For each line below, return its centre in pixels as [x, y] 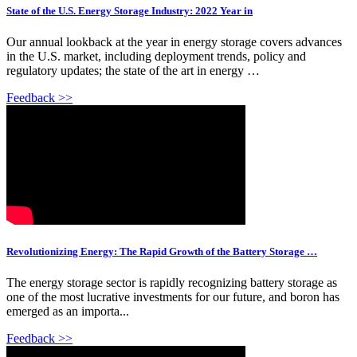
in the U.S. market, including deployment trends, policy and [156, 56]
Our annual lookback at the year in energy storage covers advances [174, 41]
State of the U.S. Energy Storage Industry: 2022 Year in [129, 10]
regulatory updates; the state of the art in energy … [133, 70]
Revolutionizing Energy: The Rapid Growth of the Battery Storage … [162, 251]
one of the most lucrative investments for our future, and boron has [173, 297]
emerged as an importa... [68, 312]
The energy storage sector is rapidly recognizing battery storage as [172, 283]
